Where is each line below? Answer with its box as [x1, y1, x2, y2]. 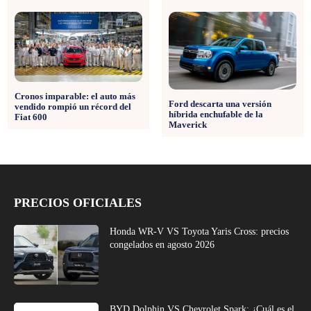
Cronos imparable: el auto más [15, 90, 135, 101]
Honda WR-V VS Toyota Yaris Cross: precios [110, 226, 289, 237]
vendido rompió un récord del [15, 101, 131, 112]
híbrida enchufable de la [168, 109, 263, 120]
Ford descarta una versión [168, 99, 271, 110]
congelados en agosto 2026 [110, 239, 215, 251]
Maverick [168, 119, 207, 131]
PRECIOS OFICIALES [14, 196, 142, 210]
